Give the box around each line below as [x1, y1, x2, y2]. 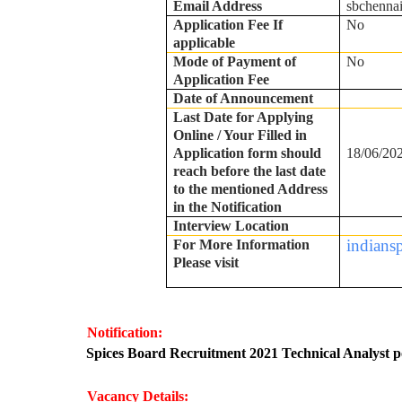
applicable [173, 35, 236, 50]
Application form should [173, 145, 322, 161]
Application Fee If [173, 17, 284, 32]
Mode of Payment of [173, 54, 297, 69]
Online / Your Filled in [173, 127, 308, 143]
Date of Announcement [173, 91, 314, 106]
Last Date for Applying [173, 109, 314, 125]
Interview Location [173, 218, 290, 233]
